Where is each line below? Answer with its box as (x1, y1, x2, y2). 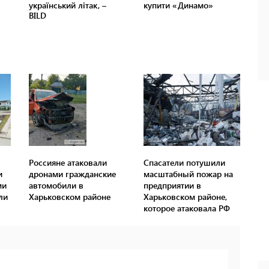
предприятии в (143, 180, 201, 192)
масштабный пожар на (143, 168, 233, 180)
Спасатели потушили (143, 157, 225, 169)
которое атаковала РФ (143, 202, 230, 214)
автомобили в (29, 180, 84, 192)
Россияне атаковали (29, 157, 107, 169)
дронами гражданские (29, 168, 116, 180)
